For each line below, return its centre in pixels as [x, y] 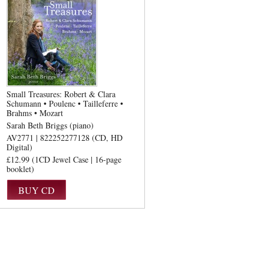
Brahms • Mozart [35, 113]
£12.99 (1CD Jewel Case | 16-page [64, 159]
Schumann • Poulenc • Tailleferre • [65, 103]
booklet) [20, 169]
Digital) [19, 147]
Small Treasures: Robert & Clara [61, 94]
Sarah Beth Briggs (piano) [50, 125]
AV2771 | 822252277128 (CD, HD [65, 138]
